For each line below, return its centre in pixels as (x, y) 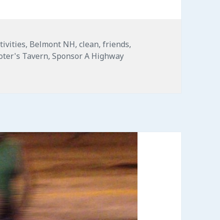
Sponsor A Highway (88, 56)
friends (116, 44)
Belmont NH (53, 44)
